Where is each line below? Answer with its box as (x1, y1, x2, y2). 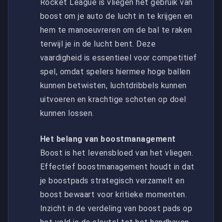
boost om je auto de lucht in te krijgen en (40, 11, 193, 21)
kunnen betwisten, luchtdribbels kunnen (40, 80, 187, 90)
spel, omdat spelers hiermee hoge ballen (40, 66, 191, 76)
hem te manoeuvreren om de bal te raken (40, 25, 192, 35)
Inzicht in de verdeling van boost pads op (40, 203, 193, 213)
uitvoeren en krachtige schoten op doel (40, 94, 186, 104)
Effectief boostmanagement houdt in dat (40, 162, 195, 171)
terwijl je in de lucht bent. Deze (40, 39, 156, 49)
